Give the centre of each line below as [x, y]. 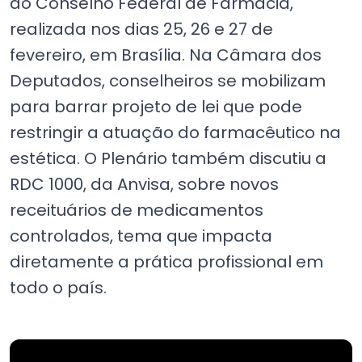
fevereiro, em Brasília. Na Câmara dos [166, 55]
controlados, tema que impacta [141, 236]
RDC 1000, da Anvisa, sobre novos [144, 184]
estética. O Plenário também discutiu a [168, 158]
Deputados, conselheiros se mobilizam [168, 81]
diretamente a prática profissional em [166, 262]
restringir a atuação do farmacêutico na [175, 133]
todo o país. [58, 288]
